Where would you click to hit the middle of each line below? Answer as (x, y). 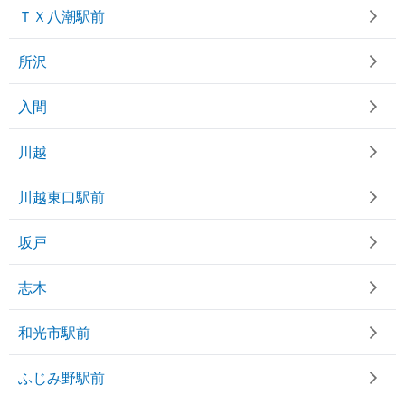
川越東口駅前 (61, 196)
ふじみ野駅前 (61, 377)
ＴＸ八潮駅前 (61, 15)
